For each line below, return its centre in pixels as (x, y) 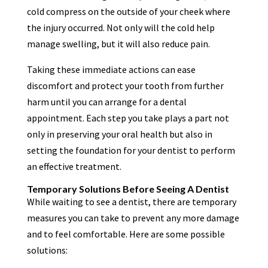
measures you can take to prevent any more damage (133, 217)
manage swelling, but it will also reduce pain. (118, 43)
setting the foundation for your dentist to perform (131, 150)
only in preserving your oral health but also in (119, 134)
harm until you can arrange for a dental (106, 101)
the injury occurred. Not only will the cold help (121, 27)
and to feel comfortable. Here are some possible (126, 234)
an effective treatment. (74, 166)
